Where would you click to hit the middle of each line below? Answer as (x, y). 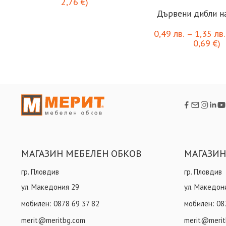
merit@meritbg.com (53, 220)
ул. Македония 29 (50, 187)
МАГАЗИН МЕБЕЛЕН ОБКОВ (81, 154)
